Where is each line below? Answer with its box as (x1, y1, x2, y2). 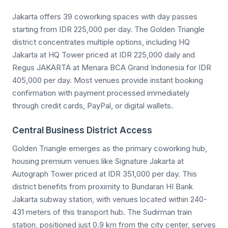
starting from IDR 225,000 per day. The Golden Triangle (12, 24, 205, 34)
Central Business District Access (12, 125, 152, 135)
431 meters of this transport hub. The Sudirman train (12, 207, 192, 217)
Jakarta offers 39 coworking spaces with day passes (12, 11, 197, 21)
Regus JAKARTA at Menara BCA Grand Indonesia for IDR (12, 62, 211, 72)
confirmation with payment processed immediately (12, 88, 189, 98)
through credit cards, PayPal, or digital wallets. (12, 100, 173, 110)
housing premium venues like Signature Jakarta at (12, 156, 184, 166)
